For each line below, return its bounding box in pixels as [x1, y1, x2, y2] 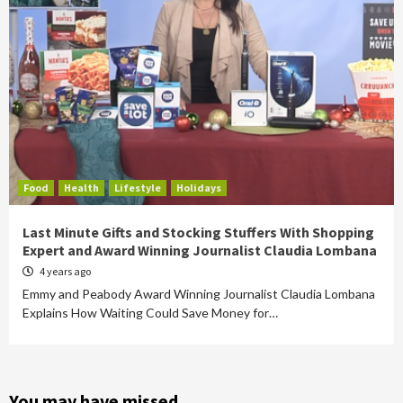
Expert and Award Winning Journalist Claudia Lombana [22, 241, 377, 259]
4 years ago [38, 264, 91, 278]
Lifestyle [114, 181, 161, 194]
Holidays [176, 181, 221, 194]
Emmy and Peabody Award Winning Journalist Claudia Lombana [22, 286, 375, 301]
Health [64, 181, 99, 194]
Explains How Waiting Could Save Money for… [22, 305, 278, 320]
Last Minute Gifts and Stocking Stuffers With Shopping [22, 223, 374, 241]
